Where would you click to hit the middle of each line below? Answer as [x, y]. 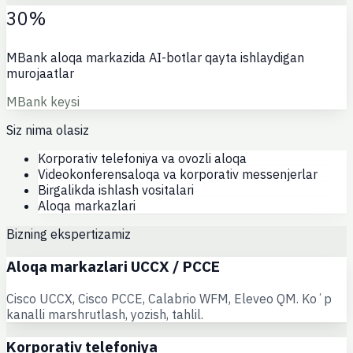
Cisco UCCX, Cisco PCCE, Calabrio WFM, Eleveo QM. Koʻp [169, 298]
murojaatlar [40, 74]
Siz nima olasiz [48, 130]
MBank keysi [43, 102]
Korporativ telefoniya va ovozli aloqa [142, 159]
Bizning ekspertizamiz [69, 234]
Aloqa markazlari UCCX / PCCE [113, 267]
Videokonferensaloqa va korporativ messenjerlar [178, 175]
